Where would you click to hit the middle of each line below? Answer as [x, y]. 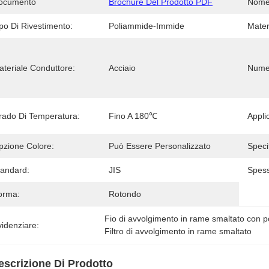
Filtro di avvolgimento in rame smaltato [178, 231]
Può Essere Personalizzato [160, 146]
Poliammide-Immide [147, 26]
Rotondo [125, 194]
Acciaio [122, 68]
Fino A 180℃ [133, 116]
